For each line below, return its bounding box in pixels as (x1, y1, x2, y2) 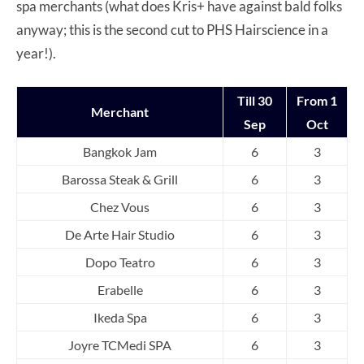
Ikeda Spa (93, 309, 147, 325)
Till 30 (237, 92, 272, 108)
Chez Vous (90, 198, 149, 214)
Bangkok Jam (83, 143, 157, 159)
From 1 (297, 92, 337, 108)
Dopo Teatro (84, 253, 155, 270)
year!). (16, 44, 56, 62)
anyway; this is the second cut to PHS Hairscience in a (16, 20, 328, 38)
